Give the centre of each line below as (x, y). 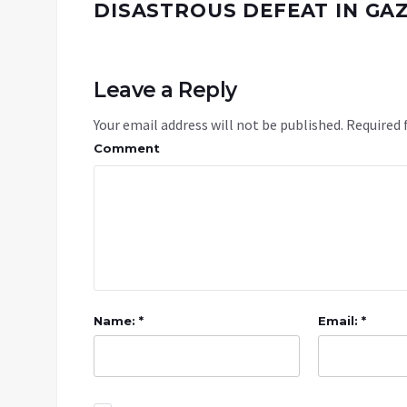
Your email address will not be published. (218, 125)
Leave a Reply (165, 90)
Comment (127, 149)
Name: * (119, 321)
